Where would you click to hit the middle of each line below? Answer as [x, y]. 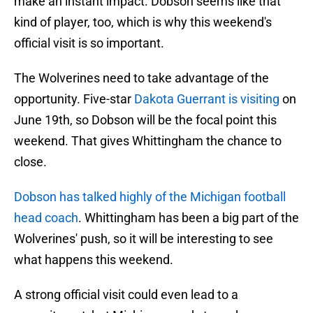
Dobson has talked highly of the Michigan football [150, 197]
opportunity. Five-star [74, 99]
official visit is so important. [89, 43]
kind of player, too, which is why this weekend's [143, 22]
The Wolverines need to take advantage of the [141, 78]
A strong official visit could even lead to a [126, 295]
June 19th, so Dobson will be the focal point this [145, 120]
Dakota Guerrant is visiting [207, 99]
